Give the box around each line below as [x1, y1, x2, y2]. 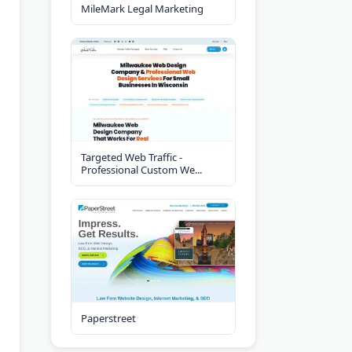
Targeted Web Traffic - [81, 149, 182, 164]
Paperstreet [81, 310, 136, 325]
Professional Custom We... [81, 162, 202, 177]
